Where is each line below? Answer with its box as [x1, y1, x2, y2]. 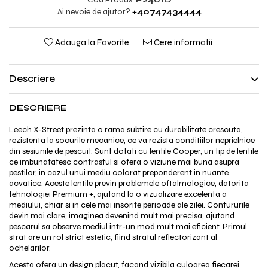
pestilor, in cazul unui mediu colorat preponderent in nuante [9, 167, 229, 178]
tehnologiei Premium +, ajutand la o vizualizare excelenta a [9, 189, 227, 199]
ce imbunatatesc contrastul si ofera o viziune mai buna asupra [9, 157, 239, 167]
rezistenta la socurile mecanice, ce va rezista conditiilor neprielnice [9, 135, 255, 145]
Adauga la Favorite [53, 37, 129, 48]
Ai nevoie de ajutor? [57, 7, 130, 17]
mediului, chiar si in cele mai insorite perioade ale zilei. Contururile [9, 200, 249, 210]
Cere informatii [151, 37, 212, 48]
